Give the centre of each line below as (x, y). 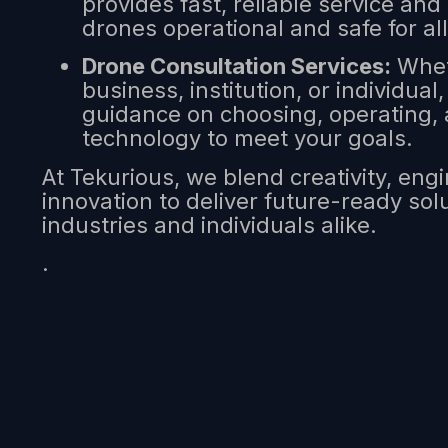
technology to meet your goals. (247, 138)
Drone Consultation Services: (236, 66)
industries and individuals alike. (209, 224)
